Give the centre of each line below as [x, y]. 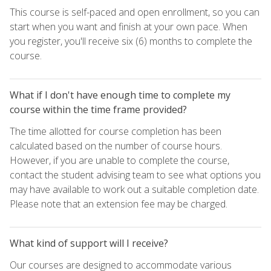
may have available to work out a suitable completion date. [134, 189]
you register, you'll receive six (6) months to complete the [131, 41]
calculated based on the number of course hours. [116, 145]
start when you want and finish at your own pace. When [129, 26]
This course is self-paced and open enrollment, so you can [135, 12]
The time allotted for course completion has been [116, 131]
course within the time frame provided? [98, 109]
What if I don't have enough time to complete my [120, 95]
